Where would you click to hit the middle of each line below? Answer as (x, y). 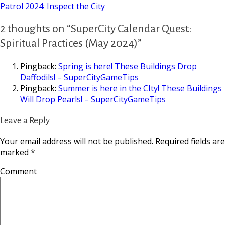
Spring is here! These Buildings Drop (128, 67)
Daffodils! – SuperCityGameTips (79, 78)
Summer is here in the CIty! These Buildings (140, 89)
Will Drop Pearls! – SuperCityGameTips (93, 100)
